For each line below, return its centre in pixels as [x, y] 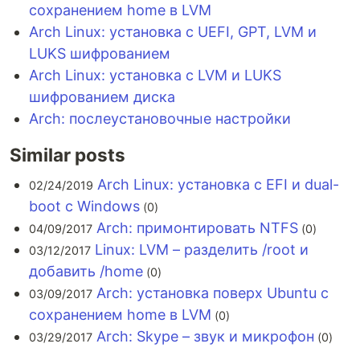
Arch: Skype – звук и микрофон [205, 336]
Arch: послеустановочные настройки [160, 119]
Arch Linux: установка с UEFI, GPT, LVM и [173, 32]
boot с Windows [84, 206]
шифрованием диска [102, 97]
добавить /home [86, 271]
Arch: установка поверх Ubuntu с [213, 293]
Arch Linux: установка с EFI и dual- [218, 184]
